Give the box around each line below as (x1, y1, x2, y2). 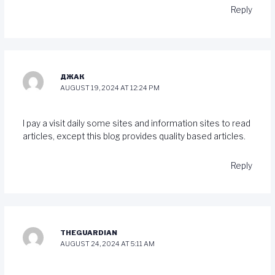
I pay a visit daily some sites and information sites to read (22, 118, 250, 128)
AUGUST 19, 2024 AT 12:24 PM (60, 83, 160, 93)
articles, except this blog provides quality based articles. (22, 131, 246, 141)
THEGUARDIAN (60, 228, 118, 237)
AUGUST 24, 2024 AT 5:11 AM (60, 239, 155, 248)
